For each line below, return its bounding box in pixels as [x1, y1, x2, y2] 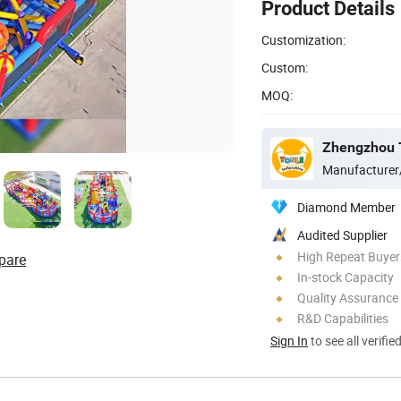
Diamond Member [297, 198, 396, 216]
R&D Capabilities [297, 309, 388, 327]
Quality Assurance [297, 288, 398, 306]
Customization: [261, 30, 346, 48]
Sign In [270, 331, 308, 349]
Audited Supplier [297, 226, 388, 243]
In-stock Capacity [297, 268, 394, 286]
